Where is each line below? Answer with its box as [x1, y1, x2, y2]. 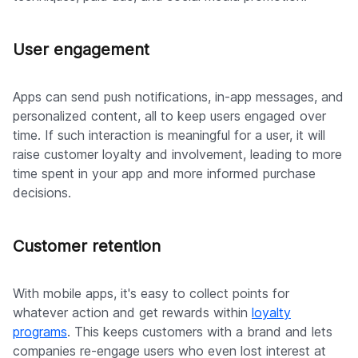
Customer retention [13, 237, 161, 257]
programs [13, 324, 67, 340]
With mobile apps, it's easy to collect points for [13, 285, 289, 302]
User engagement [13, 40, 149, 60]
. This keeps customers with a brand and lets [67, 324, 332, 340]
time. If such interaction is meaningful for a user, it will [13, 127, 325, 144]
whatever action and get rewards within [13, 304, 252, 321]
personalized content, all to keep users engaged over [13, 108, 326, 125]
